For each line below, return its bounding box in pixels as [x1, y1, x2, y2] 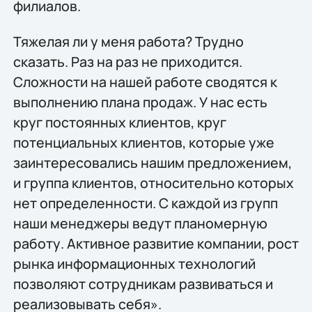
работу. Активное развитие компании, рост [13, 233, 299, 253]
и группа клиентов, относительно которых [13, 173, 294, 192]
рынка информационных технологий [13, 253, 256, 273]
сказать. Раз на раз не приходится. [13, 52, 242, 71]
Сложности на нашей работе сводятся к [13, 72, 277, 91]
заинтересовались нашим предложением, [13, 153, 292, 172]
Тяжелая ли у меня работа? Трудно [13, 31, 244, 51]
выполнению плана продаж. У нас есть [13, 92, 267, 111]
